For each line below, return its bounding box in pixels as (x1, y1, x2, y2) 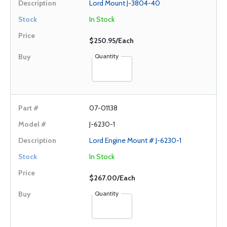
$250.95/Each (89, 36, 134, 45)
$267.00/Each (89, 173, 135, 182)
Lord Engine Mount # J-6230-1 (89, 136, 181, 145)
